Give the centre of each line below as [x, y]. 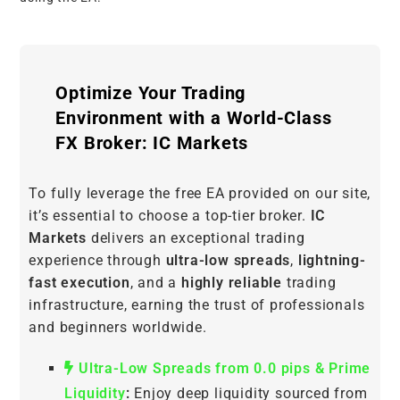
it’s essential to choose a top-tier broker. [170, 216]
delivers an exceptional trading [196, 238]
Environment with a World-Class [194, 118]
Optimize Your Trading [151, 93]
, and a [156, 283]
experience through [97, 261]
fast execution [79, 283]
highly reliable [232, 283]
